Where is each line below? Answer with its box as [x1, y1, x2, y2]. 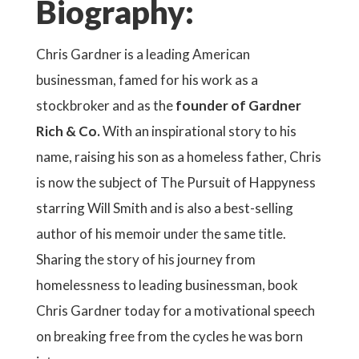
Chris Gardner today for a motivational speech [36, 302, 315, 319]
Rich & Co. [36, 123, 100, 139]
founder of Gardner [173, 97, 301, 114]
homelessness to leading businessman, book [36, 276, 298, 293]
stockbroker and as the [36, 97, 173, 114]
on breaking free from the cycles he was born [36, 328, 303, 345]
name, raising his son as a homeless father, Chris [36, 148, 321, 165]
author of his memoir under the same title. [36, 225, 286, 242]
